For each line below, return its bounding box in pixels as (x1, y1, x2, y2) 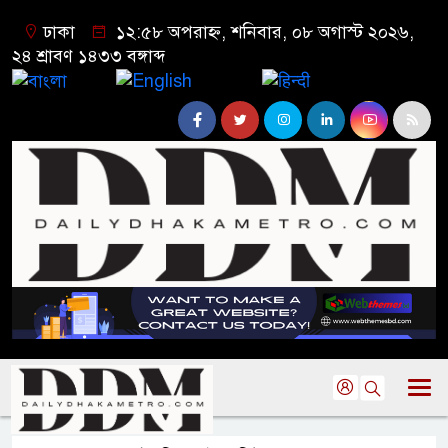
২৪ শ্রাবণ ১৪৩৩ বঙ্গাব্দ (12, 45, 165, 67)
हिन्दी (315, 69, 347, 91)
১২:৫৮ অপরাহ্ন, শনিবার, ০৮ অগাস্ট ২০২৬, (111, 21, 414, 43)
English (197, 69, 257, 91)
